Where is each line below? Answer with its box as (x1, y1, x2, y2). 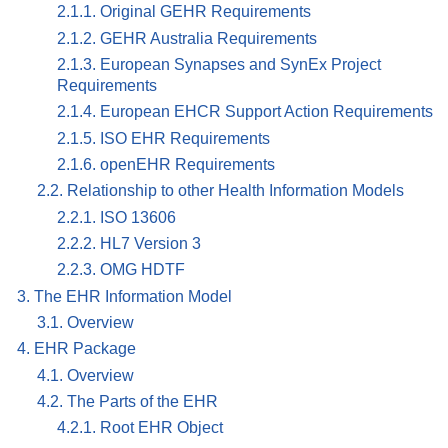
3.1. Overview (37, 313, 134, 331)
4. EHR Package (17, 340, 136, 358)
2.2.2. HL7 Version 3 (57, 235, 201, 252)
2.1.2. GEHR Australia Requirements (57, 29, 317, 47)
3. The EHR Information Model (17, 287, 232, 305)
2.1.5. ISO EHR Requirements (57, 129, 270, 147)
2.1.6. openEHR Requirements (57, 156, 275, 174)
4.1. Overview (37, 366, 134, 384)
